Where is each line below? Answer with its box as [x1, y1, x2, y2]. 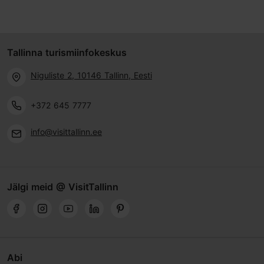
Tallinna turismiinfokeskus [7, 47, 127, 59]
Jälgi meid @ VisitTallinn [7, 181, 118, 193]
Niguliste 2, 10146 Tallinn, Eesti [31, 70, 152, 80]
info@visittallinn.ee [31, 126, 102, 137]
